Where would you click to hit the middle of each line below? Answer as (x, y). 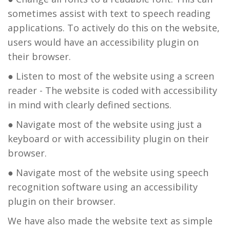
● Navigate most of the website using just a (105, 124)
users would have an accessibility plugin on (103, 42)
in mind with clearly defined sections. (90, 105)
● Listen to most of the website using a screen (111, 76)
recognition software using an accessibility (103, 187)
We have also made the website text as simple (110, 221)
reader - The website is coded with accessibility (112, 90)
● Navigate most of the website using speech (108, 172)
